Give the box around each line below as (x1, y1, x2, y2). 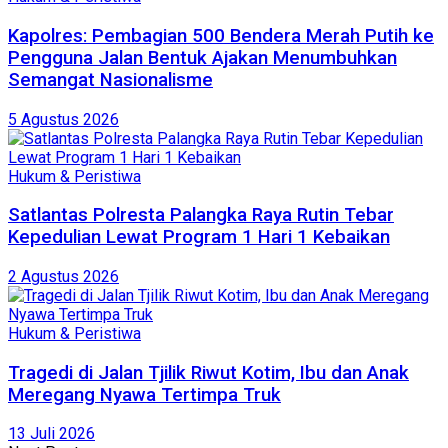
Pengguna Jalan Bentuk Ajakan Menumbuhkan (8, 46, 397, 69)
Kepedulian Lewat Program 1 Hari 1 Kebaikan (8, 226, 390, 249)
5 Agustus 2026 (8, 109, 119, 129)
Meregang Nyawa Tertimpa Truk (8, 383, 281, 406)
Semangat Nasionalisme (8, 68, 213, 91)
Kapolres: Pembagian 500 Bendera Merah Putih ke (8, 24, 434, 47)
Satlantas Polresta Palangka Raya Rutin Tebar (8, 204, 394, 227)
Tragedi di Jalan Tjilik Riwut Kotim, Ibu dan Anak (8, 361, 409, 384)
